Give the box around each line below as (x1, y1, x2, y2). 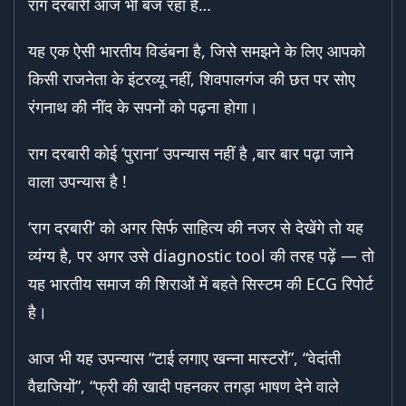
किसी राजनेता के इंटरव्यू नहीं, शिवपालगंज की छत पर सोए (28, 68, 355, 91)
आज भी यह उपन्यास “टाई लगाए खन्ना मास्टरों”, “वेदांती (28, 347, 341, 370)
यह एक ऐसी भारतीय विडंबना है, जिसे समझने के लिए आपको (28, 40, 365, 63)
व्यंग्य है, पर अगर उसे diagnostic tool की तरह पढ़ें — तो (28, 245, 374, 267)
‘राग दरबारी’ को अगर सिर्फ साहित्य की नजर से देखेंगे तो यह (28, 217, 363, 239)
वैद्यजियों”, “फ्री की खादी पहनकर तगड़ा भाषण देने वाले (28, 375, 339, 398)
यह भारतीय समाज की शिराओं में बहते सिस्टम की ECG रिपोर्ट (28, 273, 373, 295)
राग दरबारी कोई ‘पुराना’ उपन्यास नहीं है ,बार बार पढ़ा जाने (28, 142, 353, 165)
